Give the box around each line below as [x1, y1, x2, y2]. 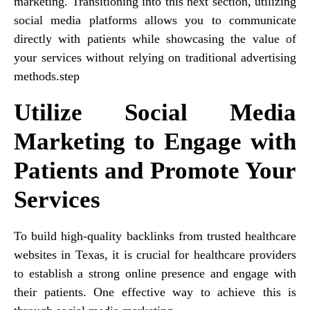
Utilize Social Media [14, 98, 296, 126]
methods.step [14, 69, 80, 83]
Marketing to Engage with [14, 127, 296, 155]
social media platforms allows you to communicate [14, 12, 296, 27]
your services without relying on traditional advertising [14, 50, 296, 64]
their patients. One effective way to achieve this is [14, 284, 296, 299]
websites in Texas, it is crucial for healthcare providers [14, 247, 296, 262]
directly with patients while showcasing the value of [14, 31, 296, 46]
